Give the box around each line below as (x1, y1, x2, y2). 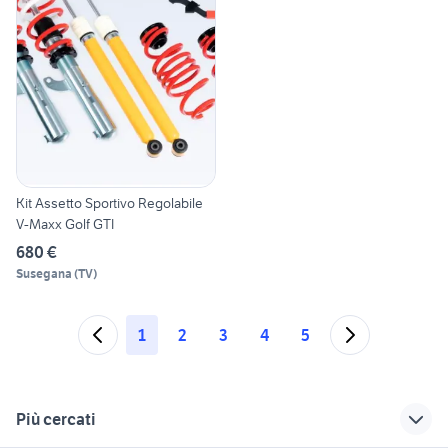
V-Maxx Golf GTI (16, 215, 114, 234)
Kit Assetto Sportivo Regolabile (16, 194, 203, 213)
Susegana (16, 266, 72, 282)
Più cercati (16, 409, 96, 430)
